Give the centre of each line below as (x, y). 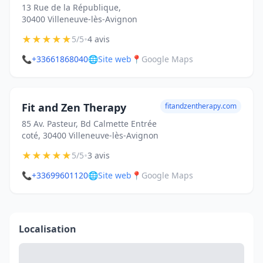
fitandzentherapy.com (201, 106)
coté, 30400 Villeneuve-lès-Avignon (90, 135)
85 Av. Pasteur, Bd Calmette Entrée (89, 124)
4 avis (99, 39)
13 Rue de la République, (71, 7)
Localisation (48, 229)
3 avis (99, 155)
